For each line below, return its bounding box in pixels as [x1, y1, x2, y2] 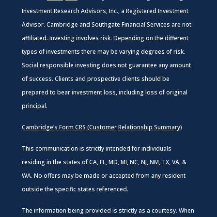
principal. [21, 101, 49, 110]
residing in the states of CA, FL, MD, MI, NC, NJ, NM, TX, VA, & [21, 157, 186, 166]
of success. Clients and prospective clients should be [21, 74, 170, 83]
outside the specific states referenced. [21, 185, 128, 193]
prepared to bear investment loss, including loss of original [21, 88, 187, 96]
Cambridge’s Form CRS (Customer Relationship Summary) [21, 123, 182, 131]
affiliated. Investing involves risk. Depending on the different [21, 33, 188, 42]
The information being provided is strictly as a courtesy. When [21, 206, 194, 215]
